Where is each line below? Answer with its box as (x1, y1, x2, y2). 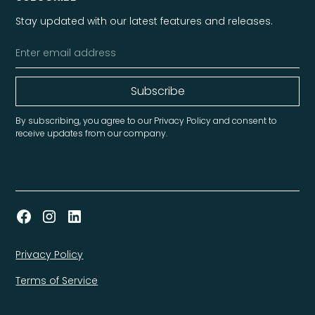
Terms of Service (15, 273, 98, 288)
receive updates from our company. (15, 127, 168, 139)
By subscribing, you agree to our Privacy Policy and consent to (15, 114, 278, 127)
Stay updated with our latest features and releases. (15, 13, 274, 28)
